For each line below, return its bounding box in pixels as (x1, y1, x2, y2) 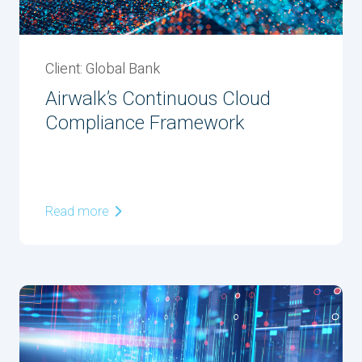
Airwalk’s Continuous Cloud (45, 85, 271, 113)
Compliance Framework (45, 109, 245, 137)
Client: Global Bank (45, 58, 160, 80)
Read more (45, 202, 112, 221)
